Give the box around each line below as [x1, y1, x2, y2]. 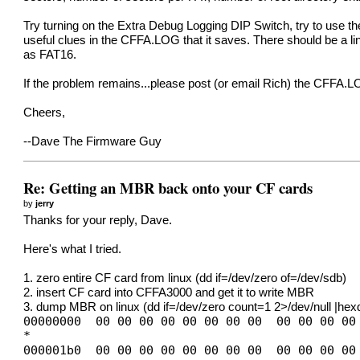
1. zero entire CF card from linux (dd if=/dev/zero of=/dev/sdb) [23, 272, 347, 285]
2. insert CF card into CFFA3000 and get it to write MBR [23, 286, 315, 300]
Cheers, [23, 106, 66, 120]
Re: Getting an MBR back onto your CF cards [23, 176, 313, 198]
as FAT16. [23, 48, 77, 62]
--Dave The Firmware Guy [23, 135, 162, 149]
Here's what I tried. [23, 243, 122, 256]
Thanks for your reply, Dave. [23, 214, 173, 227]
